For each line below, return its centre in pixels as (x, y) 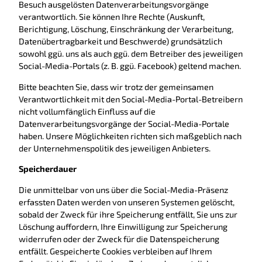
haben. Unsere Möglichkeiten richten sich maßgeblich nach (130, 136)
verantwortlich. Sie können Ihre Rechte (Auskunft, (112, 17)
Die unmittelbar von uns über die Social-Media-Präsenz (123, 189)
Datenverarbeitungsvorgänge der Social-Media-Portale (124, 123)
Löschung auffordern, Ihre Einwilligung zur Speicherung (123, 226)
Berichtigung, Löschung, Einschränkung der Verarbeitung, (126, 29)
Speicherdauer (48, 169)
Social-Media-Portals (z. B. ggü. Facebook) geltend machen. (130, 66)
